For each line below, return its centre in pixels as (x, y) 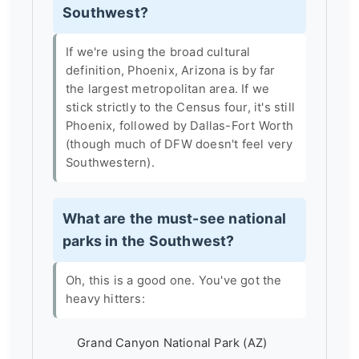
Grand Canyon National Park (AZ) (172, 343)
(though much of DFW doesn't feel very (179, 144)
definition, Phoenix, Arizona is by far (171, 70)
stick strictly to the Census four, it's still (180, 107)
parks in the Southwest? (149, 240)
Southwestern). (110, 162)
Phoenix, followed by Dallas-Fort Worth (180, 125)
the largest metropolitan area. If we (168, 89)
